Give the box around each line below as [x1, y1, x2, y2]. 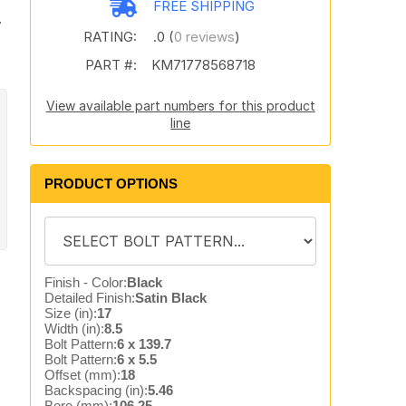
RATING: [82, 28, 137, 45]
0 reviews [173, 28, 235, 45]
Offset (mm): [43, 367, 121, 382]
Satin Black [134, 290, 207, 305]
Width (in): [43, 321, 104, 336]
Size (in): [43, 305, 97, 321]
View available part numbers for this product [45, 98, 315, 113]
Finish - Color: [43, 275, 127, 290]
